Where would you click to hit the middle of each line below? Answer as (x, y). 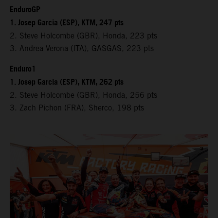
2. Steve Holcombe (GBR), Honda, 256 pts (83, 95)
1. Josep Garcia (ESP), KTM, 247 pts (67, 23)
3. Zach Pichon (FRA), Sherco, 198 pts (77, 108)
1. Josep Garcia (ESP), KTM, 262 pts (67, 82)
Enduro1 (23, 69)
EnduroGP (25, 10)
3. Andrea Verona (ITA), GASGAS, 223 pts (82, 48)
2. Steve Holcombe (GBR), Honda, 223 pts (83, 36)
